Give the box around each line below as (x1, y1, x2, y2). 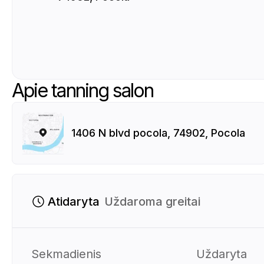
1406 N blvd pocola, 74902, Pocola (71, 127, 245, 139)
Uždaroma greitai (104, 194, 200, 209)
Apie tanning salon (12, 79, 154, 102)
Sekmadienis (31, 246, 101, 261)
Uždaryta (196, 246, 247, 261)
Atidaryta (48, 194, 100, 209)
